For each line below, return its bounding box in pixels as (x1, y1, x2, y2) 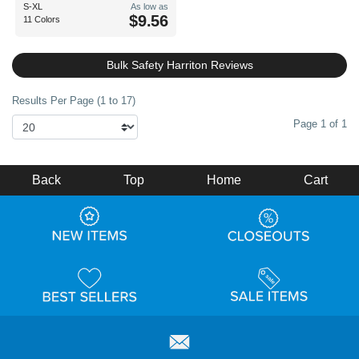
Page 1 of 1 (293, 118, 347, 130)
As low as (131, 2, 168, 11)
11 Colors (23, 14, 60, 24)
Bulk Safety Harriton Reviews (106, 58, 253, 71)
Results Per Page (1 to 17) (12, 95, 135, 107)
